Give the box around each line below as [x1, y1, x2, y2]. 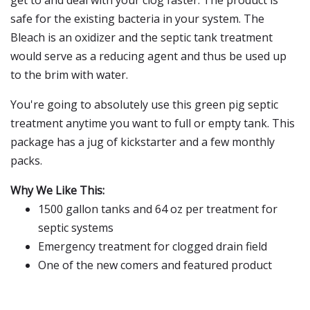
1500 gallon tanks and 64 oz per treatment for [38, 201, 277, 217]
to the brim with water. [10, 67, 128, 82]
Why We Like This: [10, 183, 104, 198]
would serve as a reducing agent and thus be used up [10, 48, 286, 64]
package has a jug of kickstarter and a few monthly [10, 134, 275, 149]
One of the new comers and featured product [38, 257, 272, 273]
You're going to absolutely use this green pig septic [10, 97, 278, 112]
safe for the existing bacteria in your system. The [10, 11, 264, 26]
